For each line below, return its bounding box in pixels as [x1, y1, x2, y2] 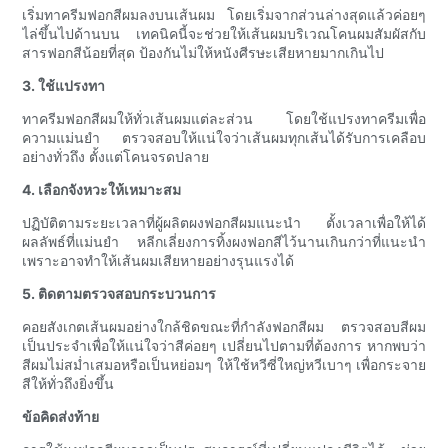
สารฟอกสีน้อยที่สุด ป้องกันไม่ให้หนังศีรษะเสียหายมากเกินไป [22, 44, 385, 62]
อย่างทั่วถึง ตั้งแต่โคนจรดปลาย [22, 148, 210, 166]
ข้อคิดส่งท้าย [22, 408, 100, 426]
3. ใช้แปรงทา [22, 77, 106, 95]
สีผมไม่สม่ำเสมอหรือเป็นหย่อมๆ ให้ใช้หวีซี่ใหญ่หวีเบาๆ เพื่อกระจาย [22, 356, 426, 374]
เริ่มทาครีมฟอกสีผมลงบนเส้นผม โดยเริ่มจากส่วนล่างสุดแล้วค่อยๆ [22, 6, 426, 24]
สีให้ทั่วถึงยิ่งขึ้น [22, 375, 115, 393]
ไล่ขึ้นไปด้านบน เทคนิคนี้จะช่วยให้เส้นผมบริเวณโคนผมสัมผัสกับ [22, 25, 426, 43]
